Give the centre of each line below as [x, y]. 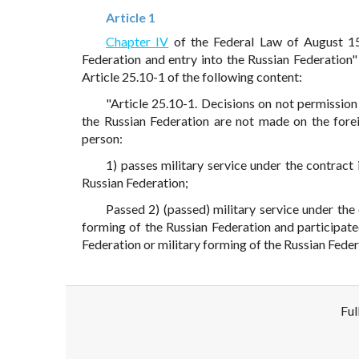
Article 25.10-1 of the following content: [192, 77]
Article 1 [131, 18]
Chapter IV [137, 42]
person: [102, 139]
